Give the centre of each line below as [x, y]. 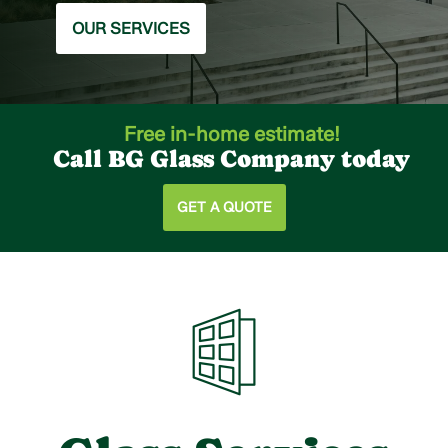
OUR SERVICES [131, 29]
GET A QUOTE [224, 208]
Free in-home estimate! [231, 134]
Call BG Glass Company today [231, 159]
